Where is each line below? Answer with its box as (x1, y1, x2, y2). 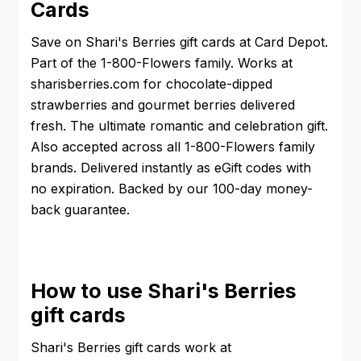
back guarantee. (31, 201, 130, 218)
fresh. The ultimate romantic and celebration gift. (31, 118, 328, 135)
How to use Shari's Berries (31, 278, 297, 303)
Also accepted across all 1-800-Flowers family (31, 139, 315, 156)
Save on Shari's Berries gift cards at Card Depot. (31, 34, 328, 51)
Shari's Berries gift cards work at (31, 339, 231, 356)
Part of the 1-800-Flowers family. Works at (31, 55, 293, 72)
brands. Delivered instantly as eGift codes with (31, 160, 311, 176)
